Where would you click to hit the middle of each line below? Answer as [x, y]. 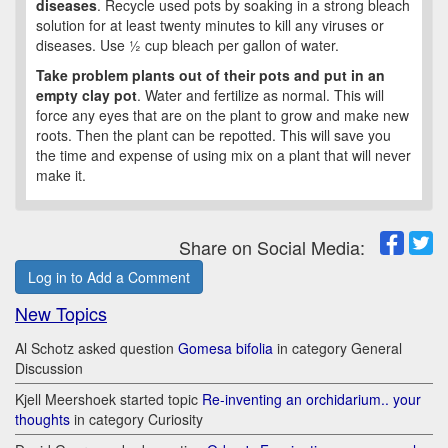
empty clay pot [86, 95]
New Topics [61, 313]
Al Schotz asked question [96, 348]
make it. [61, 175]
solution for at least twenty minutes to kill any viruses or [210, 25]
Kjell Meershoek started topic [108, 399]
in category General [337, 348]
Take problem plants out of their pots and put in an [210, 75]
